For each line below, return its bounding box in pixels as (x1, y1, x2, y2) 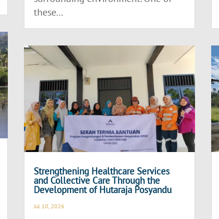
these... (34, 6, 64, 19)
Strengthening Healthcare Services (34, 165, 170, 177)
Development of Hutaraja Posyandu (34, 184, 172, 196)
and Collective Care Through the (34, 175, 160, 187)
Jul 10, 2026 (34, 202, 65, 210)
